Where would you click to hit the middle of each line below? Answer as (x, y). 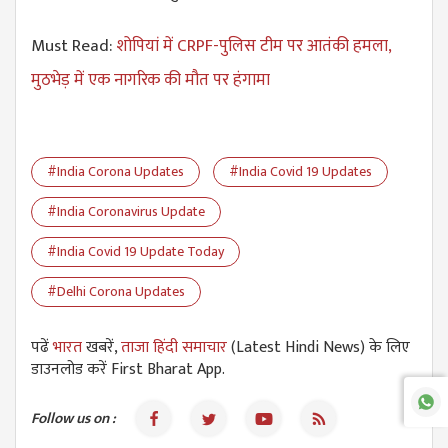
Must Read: (73, 45)
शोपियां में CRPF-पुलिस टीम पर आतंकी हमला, (253, 45)
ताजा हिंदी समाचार (174, 347)
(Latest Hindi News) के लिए (318, 347)
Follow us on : (73, 418)
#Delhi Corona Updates (116, 291)
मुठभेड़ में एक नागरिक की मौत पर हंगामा (150, 79)
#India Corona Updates (115, 171)
